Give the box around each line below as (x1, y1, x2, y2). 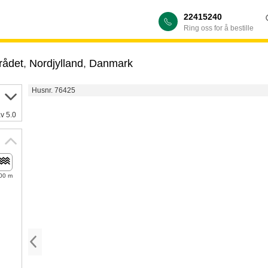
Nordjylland (29, 57, 83, 69)
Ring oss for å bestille (184, 24, 254, 32)
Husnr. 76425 (31, 86, 75, 95)
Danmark (89, 57, 133, 69)
